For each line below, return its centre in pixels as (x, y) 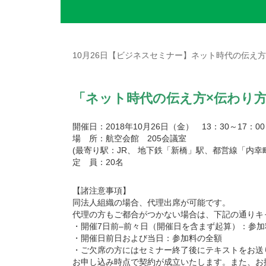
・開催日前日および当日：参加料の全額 (147, 238)
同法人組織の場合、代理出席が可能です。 (151, 202)
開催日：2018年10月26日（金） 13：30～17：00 (169, 126)
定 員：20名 (98, 162)
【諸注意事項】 (102, 191)
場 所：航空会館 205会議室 (129, 138)
